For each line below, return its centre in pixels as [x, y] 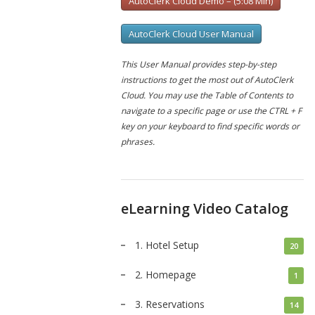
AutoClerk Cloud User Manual [191, 34]
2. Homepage [166, 275]
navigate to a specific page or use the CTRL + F [211, 111]
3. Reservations [170, 304]
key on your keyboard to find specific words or [210, 126]
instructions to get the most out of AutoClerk [207, 80]
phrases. [138, 142]
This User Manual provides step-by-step [199, 64]
